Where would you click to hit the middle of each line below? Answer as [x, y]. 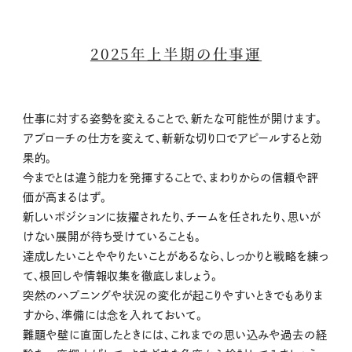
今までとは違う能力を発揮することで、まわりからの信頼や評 [170, 178]
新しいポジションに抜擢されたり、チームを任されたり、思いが [172, 217]
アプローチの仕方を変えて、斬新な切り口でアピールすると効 [172, 139]
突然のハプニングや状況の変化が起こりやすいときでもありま [173, 296]
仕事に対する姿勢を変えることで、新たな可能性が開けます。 [172, 119]
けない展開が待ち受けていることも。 [112, 237]
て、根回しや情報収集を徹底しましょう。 [120, 276]
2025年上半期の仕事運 [176, 53]
